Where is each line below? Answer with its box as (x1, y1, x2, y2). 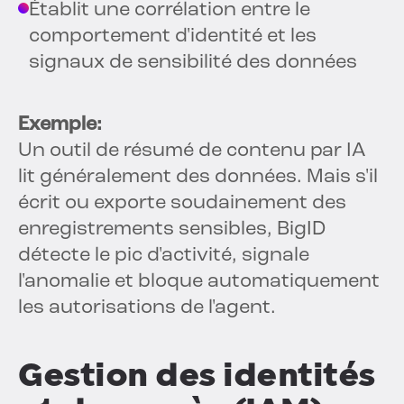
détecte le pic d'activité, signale (18, 245, 309, 267)
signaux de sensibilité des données (29, 52, 357, 74)
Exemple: (18, 115, 102, 136)
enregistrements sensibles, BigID (18, 219, 326, 241)
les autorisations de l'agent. (18, 298, 276, 319)
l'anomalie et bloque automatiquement (18, 271, 380, 293)
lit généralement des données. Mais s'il (18, 167, 378, 188)
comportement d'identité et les (29, 26, 317, 48)
